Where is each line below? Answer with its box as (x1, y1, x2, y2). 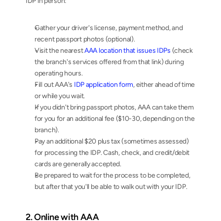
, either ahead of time (133, 80, 195, 89)
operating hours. (35, 69, 83, 77)
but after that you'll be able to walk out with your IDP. (35, 183, 187, 191)
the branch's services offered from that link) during (35, 58, 184, 66)
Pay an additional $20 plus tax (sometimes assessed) (35, 137, 189, 146)
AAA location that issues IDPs (84, 46, 171, 55)
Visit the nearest (35, 46, 84, 55)
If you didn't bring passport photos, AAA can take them (35, 103, 194, 111)
